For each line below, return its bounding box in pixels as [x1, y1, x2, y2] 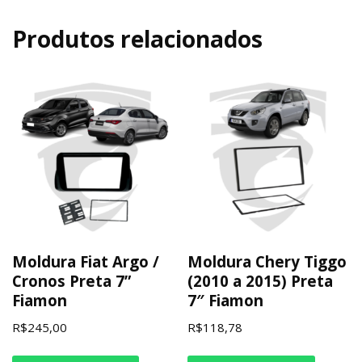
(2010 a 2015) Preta [187, 270, 334, 291]
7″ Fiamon [187, 289, 264, 310]
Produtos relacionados [12, 23, 263, 54]
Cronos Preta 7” [12, 270, 131, 291]
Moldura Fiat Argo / [12, 250, 159, 271]
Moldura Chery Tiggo [187, 250, 347, 271]
